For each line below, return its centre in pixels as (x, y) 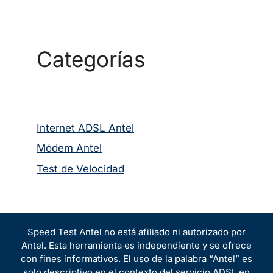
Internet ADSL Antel (85, 128)
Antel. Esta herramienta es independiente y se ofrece (136, 245)
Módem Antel (69, 148)
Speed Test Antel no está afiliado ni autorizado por (136, 232)
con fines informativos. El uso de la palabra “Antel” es (136, 258)
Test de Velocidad (80, 168)
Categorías (91, 59)
